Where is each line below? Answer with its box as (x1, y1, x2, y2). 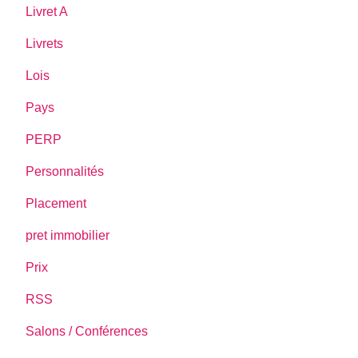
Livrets (26, 36, 64, 50)
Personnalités (26, 164, 105, 178)
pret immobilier (26, 228, 110, 242)
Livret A (26, 4, 69, 18)
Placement (26, 196, 87, 210)
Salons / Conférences (26, 324, 149, 338)
